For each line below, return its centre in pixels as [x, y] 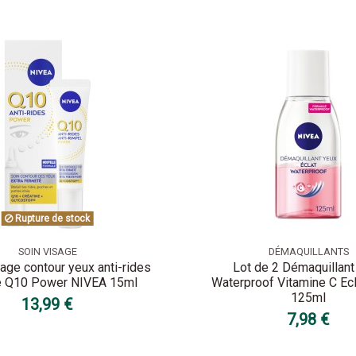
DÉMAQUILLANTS [308, 251]
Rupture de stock [52, 218]
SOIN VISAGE [47, 251]
